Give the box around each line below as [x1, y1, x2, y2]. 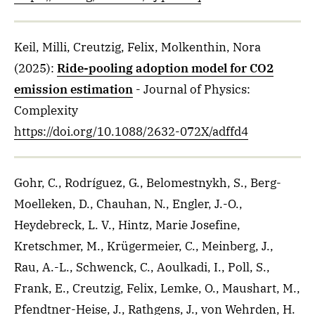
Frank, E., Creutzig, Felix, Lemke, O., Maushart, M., [14, 281, 300, 296]
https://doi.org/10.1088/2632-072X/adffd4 [14, 124, 248, 139]
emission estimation [14, 82, 133, 97]
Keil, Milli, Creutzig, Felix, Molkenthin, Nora [14, 39, 261, 55]
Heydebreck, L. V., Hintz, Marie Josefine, [14, 217, 240, 233]
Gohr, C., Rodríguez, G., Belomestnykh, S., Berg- [14, 175, 281, 191]
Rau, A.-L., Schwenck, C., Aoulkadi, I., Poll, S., [14, 259, 270, 275]
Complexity [14, 103, 78, 118]
